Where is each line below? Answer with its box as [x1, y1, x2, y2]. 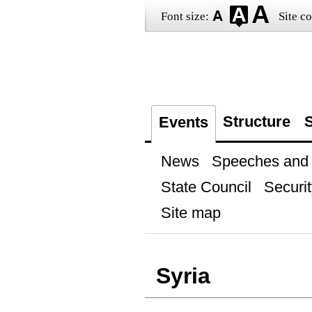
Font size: [160, 10, 209, 23]
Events [158, 114, 208, 131]
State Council [160, 178, 251, 196]
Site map [160, 204, 221, 221]
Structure [222, 113, 290, 130]
